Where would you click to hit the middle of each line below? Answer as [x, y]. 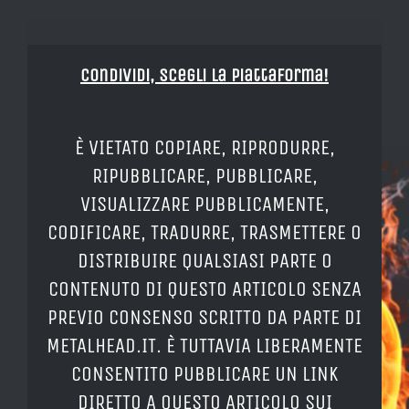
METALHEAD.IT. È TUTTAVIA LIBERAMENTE [204, 345]
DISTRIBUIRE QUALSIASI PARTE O [204, 260]
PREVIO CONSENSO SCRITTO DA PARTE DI [204, 317]
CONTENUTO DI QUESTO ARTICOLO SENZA [204, 288]
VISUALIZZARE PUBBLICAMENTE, [204, 204]
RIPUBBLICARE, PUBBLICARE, [204, 175]
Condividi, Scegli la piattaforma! [204, 75]
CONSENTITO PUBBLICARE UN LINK [204, 373]
